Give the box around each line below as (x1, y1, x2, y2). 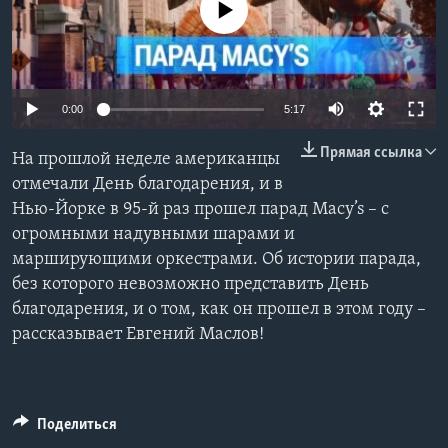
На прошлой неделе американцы (12, 150, 280, 170)
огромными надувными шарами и (12, 225, 295, 245)
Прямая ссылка (320, 145, 422, 162)
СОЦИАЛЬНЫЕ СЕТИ (18, 81, 136, 96)
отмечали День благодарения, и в (12, 175, 283, 195)
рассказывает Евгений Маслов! (12, 325, 264, 345)
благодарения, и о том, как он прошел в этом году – (12, 300, 426, 320)
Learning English (18, 26, 136, 45)
